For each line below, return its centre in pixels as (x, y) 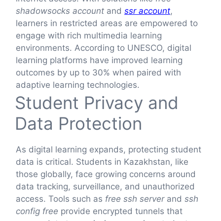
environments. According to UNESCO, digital (104, 48)
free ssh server (135, 199)
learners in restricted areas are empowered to (107, 23)
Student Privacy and (97, 102)
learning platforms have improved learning (99, 60)
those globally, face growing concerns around (106, 174)
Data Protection (78, 123)
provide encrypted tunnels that (120, 211)
